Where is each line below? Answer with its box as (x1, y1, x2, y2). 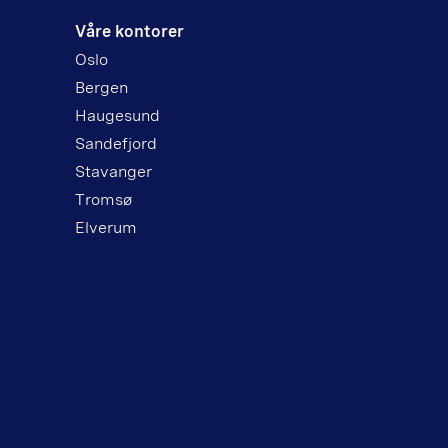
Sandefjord (74, 133, 157, 153)
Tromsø (74, 189, 132, 209)
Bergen (74, 77, 128, 97)
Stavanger (74, 161, 152, 181)
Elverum (74, 217, 137, 237)
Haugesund (74, 105, 160, 125)
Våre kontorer (74, 21, 184, 41)
